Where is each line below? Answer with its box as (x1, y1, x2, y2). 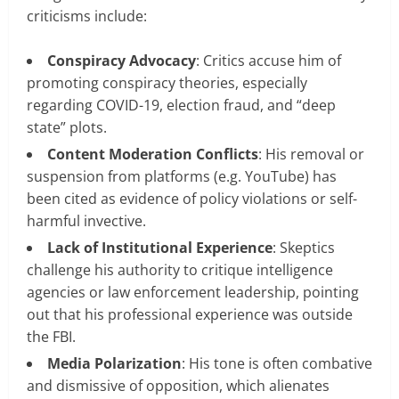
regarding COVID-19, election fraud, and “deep (27, 94, 336, 115)
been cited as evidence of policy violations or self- (27, 188, 357, 208)
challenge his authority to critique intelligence (27, 259, 333, 280)
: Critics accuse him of (196, 50, 341, 70)
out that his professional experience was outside (27, 304, 353, 324)
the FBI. (27, 326, 76, 346)
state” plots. (27, 117, 107, 137)
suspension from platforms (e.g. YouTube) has (27, 166, 337, 186)
